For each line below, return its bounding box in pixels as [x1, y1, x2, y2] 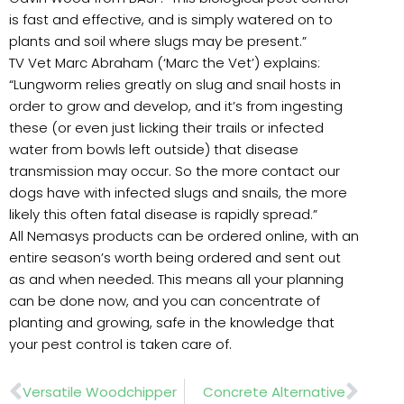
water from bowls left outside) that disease [9, 139, 298, 159]
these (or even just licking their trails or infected [9, 117, 324, 137]
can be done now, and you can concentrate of [9, 290, 320, 310]
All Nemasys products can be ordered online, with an [9, 225, 359, 245]
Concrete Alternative [203, 381, 345, 401]
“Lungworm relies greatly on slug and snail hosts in [9, 74, 341, 94]
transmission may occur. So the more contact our [9, 161, 340, 180]
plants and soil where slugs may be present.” [9, 31, 307, 50]
